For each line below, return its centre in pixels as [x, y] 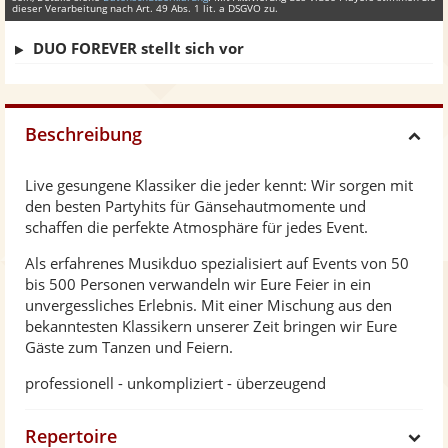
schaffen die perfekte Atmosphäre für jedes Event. [196, 227]
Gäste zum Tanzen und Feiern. [129, 347]
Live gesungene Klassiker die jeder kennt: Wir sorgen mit [219, 185]
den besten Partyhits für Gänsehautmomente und [195, 206]
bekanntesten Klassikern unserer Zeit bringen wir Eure [211, 326]
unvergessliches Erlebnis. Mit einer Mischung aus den [208, 305]
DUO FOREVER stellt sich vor [138, 48]
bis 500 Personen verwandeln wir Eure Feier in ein [198, 284]
